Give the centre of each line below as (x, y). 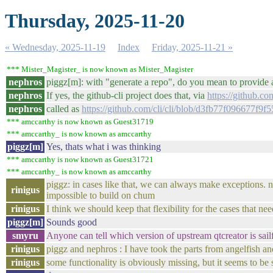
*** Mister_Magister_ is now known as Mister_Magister (100, 69)
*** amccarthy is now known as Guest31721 (80, 159)
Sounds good (72, 222)
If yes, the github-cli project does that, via (127, 95)
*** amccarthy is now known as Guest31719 (80, 122)
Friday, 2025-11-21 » (192, 47)
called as (64, 109)
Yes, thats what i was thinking (104, 147)
